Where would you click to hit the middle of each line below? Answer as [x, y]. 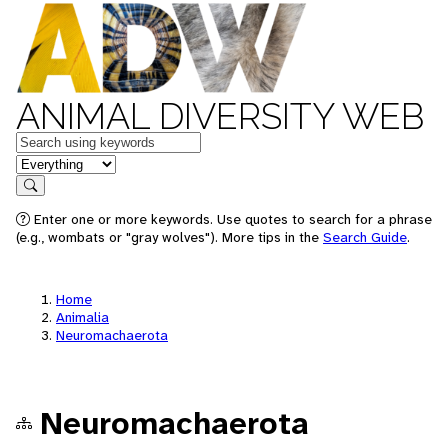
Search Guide [365, 237]
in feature [48, 162]
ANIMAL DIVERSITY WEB [220, 116]
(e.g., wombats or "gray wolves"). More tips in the [169, 237]
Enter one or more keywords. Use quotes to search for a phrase [231, 219]
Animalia [82, 317]
